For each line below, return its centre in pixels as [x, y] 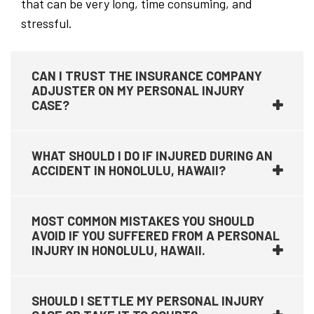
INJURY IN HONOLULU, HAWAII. [118, 250]
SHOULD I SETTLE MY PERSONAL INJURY [148, 301]
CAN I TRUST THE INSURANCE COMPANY [147, 76]
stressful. [47, 23]
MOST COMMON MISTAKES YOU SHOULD [143, 221]
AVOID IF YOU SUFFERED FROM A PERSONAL [156, 235]
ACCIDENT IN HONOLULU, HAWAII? [129, 170]
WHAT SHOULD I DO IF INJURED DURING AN [152, 156]
